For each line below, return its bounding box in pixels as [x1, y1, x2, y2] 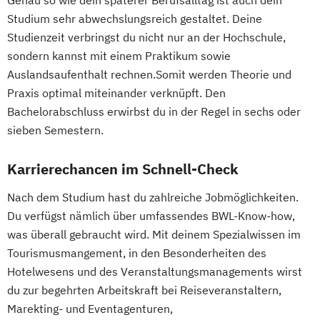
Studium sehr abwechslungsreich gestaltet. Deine [7, 11, 262, 26]
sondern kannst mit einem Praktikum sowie [7, 49, 231, 64]
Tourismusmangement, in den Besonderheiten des [7, 246, 266, 261]
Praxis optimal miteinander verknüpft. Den [7, 86, 226, 101]
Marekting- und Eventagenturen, [7, 301, 173, 316]
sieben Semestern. [7, 123, 104, 138]
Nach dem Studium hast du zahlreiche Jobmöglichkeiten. [7, 190, 299, 205]
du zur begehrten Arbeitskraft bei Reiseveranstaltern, [7, 283, 281, 298]
